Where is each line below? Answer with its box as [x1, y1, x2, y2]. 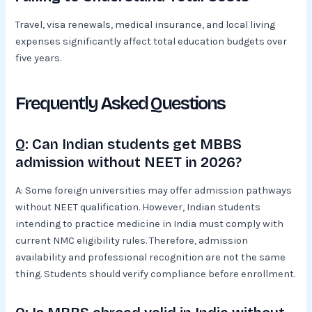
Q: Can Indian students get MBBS [15, 136, 242, 153]
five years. [15, 52, 62, 64]
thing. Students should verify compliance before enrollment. [15, 268, 296, 281]
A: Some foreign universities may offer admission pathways [15, 185, 292, 197]
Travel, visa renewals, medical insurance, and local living [15, 18, 276, 31]
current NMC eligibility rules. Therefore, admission [15, 235, 249, 247]
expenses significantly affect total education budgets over [15, 35, 288, 47]
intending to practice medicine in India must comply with [15, 218, 284, 231]
